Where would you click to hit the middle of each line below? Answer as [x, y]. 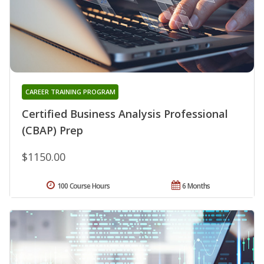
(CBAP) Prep [52, 130]
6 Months [196, 186]
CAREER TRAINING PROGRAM [70, 91]
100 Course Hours [83, 186]
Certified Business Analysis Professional [125, 113]
